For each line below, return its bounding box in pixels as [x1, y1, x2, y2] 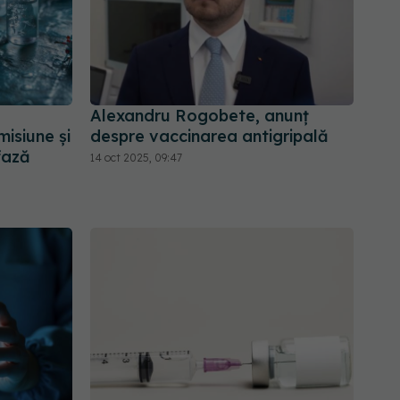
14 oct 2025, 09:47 [90, 151, 182, 165]
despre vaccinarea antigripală [90, 126, 329, 147]
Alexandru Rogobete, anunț [90, 105, 309, 127]
